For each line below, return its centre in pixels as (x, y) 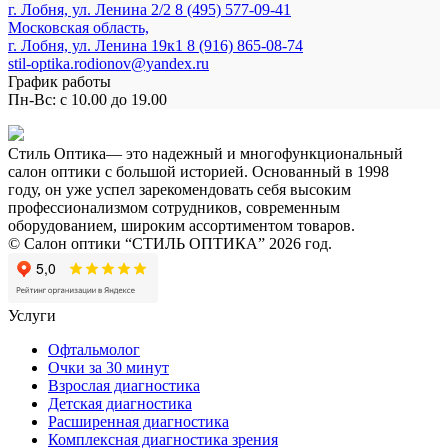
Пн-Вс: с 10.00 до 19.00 (87, 99)
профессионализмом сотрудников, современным (174, 207)
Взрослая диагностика (124, 385)
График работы (59, 81)
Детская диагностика (120, 403)
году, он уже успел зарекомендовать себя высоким (179, 189)
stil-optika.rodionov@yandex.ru (108, 63)
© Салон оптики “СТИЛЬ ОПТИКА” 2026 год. (170, 243)
